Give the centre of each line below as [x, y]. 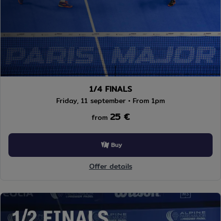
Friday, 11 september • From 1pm [110, 100]
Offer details [110, 166]
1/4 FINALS [110, 89]
